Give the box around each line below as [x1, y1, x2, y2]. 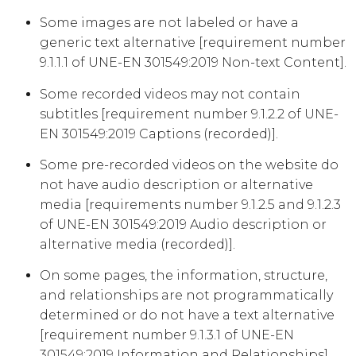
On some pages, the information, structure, [40, 268, 327, 284]
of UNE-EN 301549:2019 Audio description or [40, 217, 327, 233]
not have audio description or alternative [40, 177, 313, 193]
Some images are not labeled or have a [40, 15, 299, 31]
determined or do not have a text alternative [40, 308, 335, 323]
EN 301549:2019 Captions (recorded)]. [40, 126, 278, 141]
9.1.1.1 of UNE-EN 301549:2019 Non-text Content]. [40, 55, 346, 71]
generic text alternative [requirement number [40, 35, 346, 51]
